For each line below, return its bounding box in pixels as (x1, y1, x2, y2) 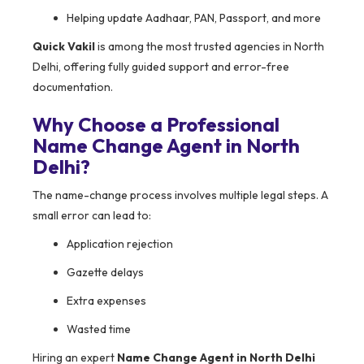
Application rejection (67, 236, 173, 252)
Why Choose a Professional (32, 112, 279, 137)
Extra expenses (67, 293, 146, 309)
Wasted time (67, 322, 131, 337)
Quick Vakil (32, 39, 95, 54)
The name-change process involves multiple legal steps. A (32, 188, 328, 203)
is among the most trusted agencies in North (95, 39, 324, 54)
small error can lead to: (32, 208, 151, 223)
